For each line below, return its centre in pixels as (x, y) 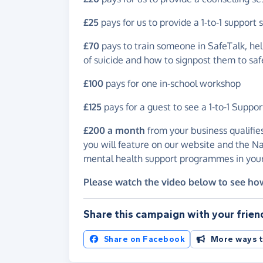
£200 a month (114, 131)
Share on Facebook (144, 240)
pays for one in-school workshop (172, 84)
